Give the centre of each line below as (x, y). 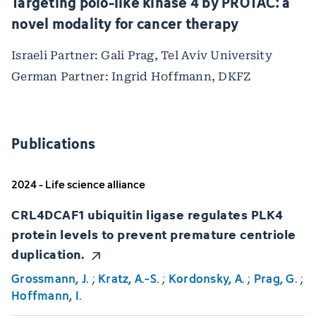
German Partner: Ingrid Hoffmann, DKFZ (131, 77)
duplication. (48, 254)
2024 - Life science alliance (78, 185)
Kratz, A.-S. (129, 278)
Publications (53, 144)
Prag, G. (275, 278)
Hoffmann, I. (47, 295)
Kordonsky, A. (206, 278)
